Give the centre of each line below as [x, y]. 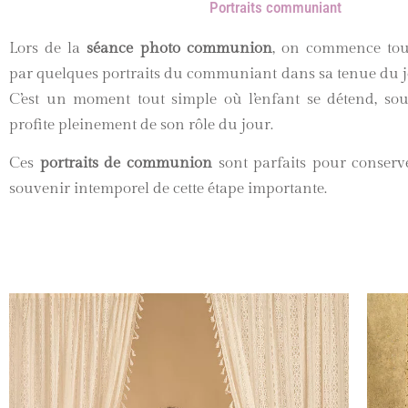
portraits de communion [126, 163]
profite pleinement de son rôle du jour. [141, 124]
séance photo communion [179, 48]
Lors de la [48, 48]
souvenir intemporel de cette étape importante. [168, 188]
